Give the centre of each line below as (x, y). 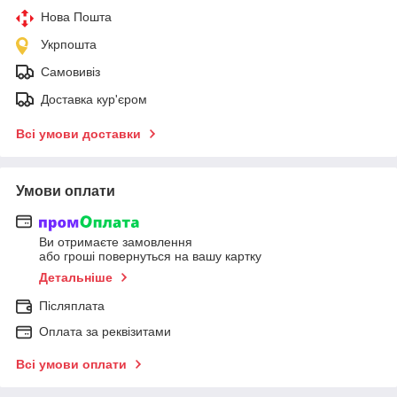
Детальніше (76, 278)
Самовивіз (70, 71)
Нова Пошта (76, 16)
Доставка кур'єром (94, 99)
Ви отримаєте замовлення (116, 242)
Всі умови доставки (78, 133)
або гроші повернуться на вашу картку (150, 257)
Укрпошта (69, 44)
